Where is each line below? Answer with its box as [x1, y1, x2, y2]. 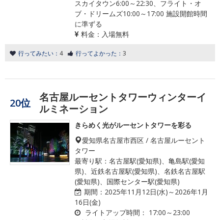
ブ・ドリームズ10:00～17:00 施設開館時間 [75, 9, 207, 18]
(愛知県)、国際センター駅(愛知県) [75, 177, 180, 186]
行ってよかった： [76, 49, 123, 57]
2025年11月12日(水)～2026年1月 [105, 187, 208, 196]
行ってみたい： [18, 49, 59, 57]
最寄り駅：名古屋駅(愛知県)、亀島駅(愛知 [75, 156, 205, 165]
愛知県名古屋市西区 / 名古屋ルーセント [82, 136, 205, 145]
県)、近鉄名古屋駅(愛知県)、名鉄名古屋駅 [75, 166, 205, 176]
